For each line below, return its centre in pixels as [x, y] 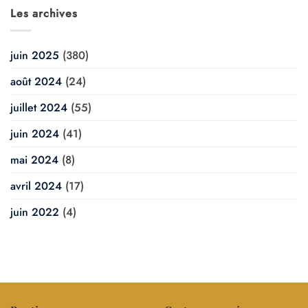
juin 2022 [35, 212]
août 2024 [36, 81]
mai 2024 [34, 159]
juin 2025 [35, 55]
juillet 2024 [39, 107]
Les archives [44, 13]
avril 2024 [36, 186]
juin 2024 [35, 133]
